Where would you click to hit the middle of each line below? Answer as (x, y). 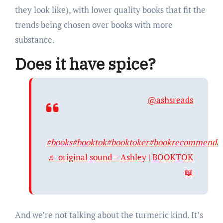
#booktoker (128, 142)
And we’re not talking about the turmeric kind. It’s (109, 215)
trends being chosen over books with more (94, 25)
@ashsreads (170, 100)
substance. (79, 40)
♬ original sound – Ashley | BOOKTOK (121, 157)
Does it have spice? (87, 64)
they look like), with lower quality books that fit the (110, 10)
